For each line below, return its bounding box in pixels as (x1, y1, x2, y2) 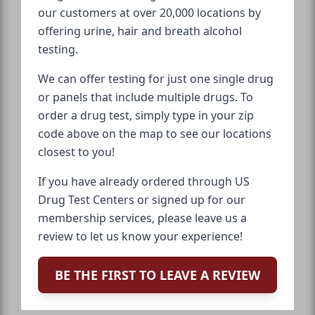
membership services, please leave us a (38, 210, 247, 226)
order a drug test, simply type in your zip (38, 108, 254, 124)
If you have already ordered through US (38, 174, 250, 190)
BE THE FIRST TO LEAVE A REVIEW (55, 266, 260, 284)
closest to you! (38, 144, 115, 160)
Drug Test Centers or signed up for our (38, 192, 245, 208)
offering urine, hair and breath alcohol (38, 23, 242, 39)
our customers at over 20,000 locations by (38, 5, 261, 21)
